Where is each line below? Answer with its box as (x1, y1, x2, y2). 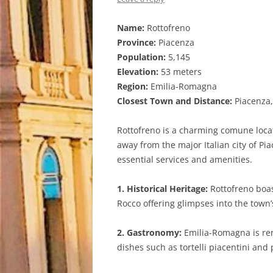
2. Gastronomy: (117, 227, 182, 238)
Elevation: (117, 66, 158, 77)
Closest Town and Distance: (117, 95, 232, 107)
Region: (117, 80, 148, 92)
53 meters (158, 66, 202, 77)
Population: (117, 51, 166, 63)
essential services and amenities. (117, 154, 252, 165)
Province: (117, 37, 156, 48)
